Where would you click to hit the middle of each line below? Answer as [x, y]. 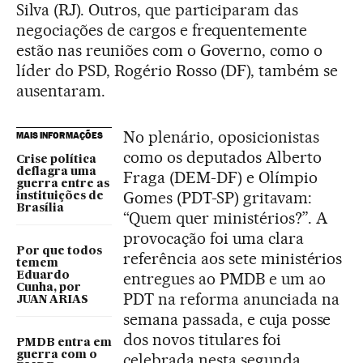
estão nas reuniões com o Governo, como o [170, 51]
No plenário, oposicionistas [221, 137]
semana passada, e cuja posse [227, 320]
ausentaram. [61, 91]
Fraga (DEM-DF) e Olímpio [220, 178]
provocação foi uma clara [214, 239]
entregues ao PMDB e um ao [224, 279]
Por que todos [59, 252]
